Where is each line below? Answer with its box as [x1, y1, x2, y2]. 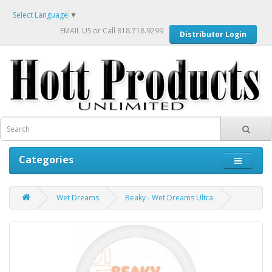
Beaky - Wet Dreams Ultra [125, 192, 213, 203]
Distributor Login [180, 29, 246, 39]
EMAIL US [60, 25, 91, 36]
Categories [19, 153, 73, 167]
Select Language [13, 9, 68, 20]
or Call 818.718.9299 [91, 25, 163, 36]
